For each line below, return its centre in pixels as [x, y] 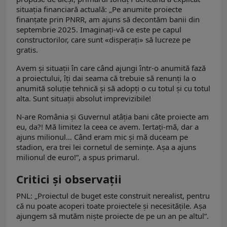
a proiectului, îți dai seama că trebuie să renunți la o [106, 78]
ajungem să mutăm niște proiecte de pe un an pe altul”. [112, 216]
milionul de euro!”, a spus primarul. [78, 157]
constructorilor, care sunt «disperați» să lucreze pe [103, 39]
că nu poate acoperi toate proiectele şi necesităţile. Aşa [111, 205]
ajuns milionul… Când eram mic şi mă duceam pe [102, 137]
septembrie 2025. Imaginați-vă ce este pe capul [99, 29]
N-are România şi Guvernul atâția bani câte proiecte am [112, 116]
